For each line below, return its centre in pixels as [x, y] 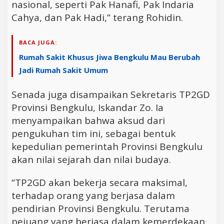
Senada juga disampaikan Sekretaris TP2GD [111, 95]
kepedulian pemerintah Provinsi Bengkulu [107, 147]
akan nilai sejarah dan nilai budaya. [91, 160]
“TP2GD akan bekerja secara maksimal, [99, 183]
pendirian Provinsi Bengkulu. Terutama [100, 209]
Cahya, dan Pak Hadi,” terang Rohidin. [97, 18]
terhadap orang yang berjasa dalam [93, 196]
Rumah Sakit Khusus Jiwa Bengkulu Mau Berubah [109, 57]
